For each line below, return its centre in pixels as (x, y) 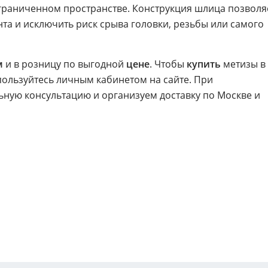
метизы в (243, 64)
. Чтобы (168, 64)
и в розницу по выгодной (65, 64)
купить (204, 64)
